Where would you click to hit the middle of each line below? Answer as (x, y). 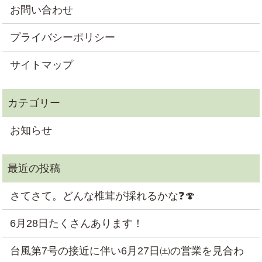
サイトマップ (42, 65)
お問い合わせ (42, 10)
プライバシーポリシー (63, 37)
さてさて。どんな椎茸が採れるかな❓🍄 (103, 196)
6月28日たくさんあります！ (77, 223)
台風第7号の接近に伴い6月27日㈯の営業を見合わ (127, 251)
